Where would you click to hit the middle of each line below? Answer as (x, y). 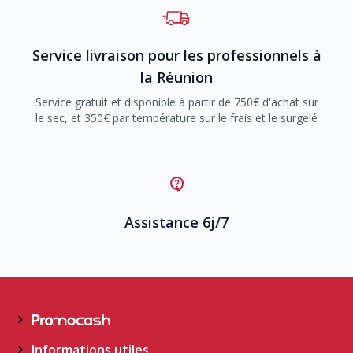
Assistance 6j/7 (176, 222)
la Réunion (176, 77)
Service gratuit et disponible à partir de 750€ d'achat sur (176, 102)
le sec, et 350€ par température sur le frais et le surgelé (176, 117)
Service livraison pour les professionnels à (176, 55)
